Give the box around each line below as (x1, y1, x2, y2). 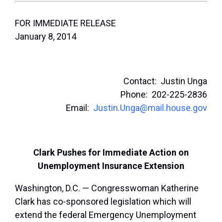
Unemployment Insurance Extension (38, 161, 184, 171)
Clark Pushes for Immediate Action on (33, 147, 189, 158)
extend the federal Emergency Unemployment (15, 210, 196, 221)
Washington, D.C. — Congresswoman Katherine (15, 183, 199, 194)
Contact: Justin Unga (123, 76, 207, 87)
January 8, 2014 (15, 31, 76, 42)
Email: (66, 103, 93, 113)
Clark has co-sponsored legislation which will (15, 196, 191, 207)
